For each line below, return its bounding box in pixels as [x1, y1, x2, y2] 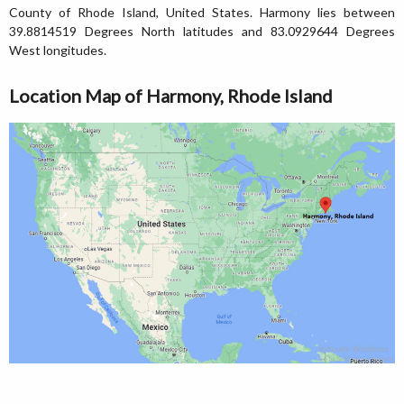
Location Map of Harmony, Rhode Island [9, 85, 333, 106]
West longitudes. [9, 42, 106, 58]
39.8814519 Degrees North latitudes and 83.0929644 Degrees [9, 23, 395, 39]
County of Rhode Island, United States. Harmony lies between [9, 5, 395, 20]
